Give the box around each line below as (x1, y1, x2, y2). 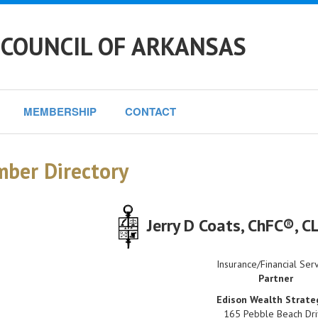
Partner (258, 272, 294, 285)
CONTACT (125, 104, 176, 119)
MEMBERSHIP (23, 104, 97, 119)
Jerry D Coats (147, 214, 241, 236)
